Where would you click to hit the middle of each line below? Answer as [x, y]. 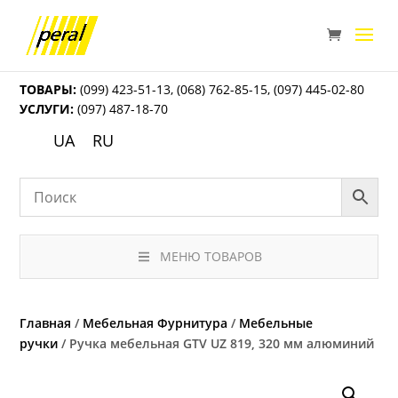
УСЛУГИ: [47, 109]
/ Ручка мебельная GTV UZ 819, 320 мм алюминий [216, 344]
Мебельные [276, 323]
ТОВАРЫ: [48, 89]
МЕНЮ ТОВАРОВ [211, 257]
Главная [46, 323]
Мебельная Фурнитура [155, 323]
